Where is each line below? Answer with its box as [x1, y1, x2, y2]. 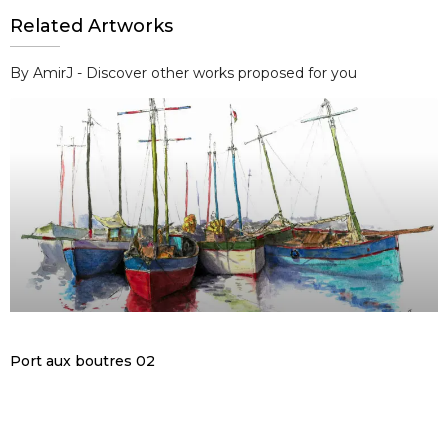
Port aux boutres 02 [10, 351, 155, 370]
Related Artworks [10, 14, 173, 37]
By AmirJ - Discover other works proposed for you [10, 63, 357, 82]
